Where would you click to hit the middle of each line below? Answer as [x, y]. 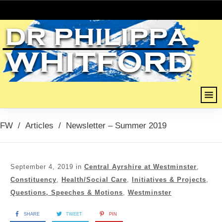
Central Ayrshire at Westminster [140, 166]
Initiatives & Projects [169, 179]
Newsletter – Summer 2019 [116, 125]
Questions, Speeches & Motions [67, 192]
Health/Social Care [94, 179]
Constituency [33, 179]
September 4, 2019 [43, 166]
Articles [39, 125]
